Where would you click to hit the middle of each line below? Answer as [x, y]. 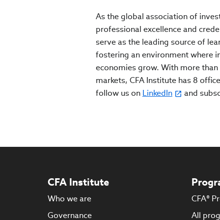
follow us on [119, 93]
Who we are [69, 199]
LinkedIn [157, 93]
